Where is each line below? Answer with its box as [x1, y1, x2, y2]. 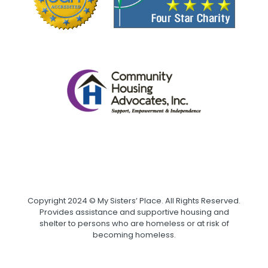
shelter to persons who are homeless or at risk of [39, 218, 229, 230]
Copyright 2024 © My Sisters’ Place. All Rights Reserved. [28, 195, 240, 207]
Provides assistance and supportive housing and [39, 206, 229, 218]
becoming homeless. [92, 229, 176, 241]
